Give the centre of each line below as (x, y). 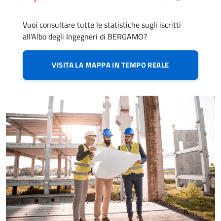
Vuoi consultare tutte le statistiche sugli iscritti (102, 25)
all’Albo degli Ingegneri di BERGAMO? (85, 37)
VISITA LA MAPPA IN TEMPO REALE (110, 65)
